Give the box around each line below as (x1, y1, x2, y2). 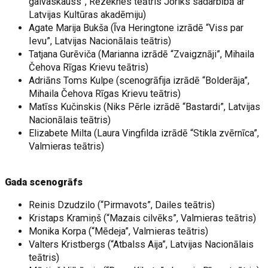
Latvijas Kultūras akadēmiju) (29, 9, 147, 20)
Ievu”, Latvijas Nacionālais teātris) (29, 35, 172, 47)
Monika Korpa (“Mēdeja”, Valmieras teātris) (29, 226, 209, 237)
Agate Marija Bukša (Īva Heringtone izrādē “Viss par (29, 22, 244, 33)
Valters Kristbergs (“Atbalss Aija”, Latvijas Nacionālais (29, 239, 254, 250)
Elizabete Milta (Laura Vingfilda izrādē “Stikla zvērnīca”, (29, 127, 260, 139)
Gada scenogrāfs (5, 176, 83, 188)
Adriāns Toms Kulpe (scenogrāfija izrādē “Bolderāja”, (29, 75, 250, 86)
